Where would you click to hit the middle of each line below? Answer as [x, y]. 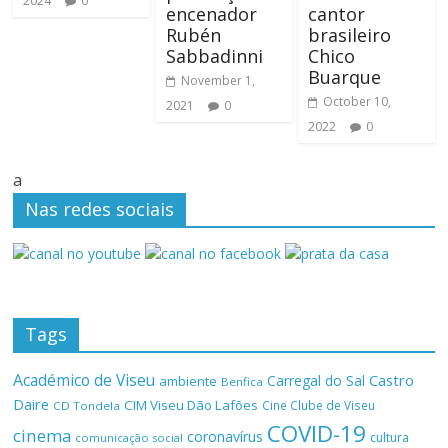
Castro [392, 380]
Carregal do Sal [316, 381]
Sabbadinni [214, 56]
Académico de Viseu [84, 380]
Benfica [242, 382]
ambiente [188, 381]
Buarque [344, 77]
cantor [336, 14]
